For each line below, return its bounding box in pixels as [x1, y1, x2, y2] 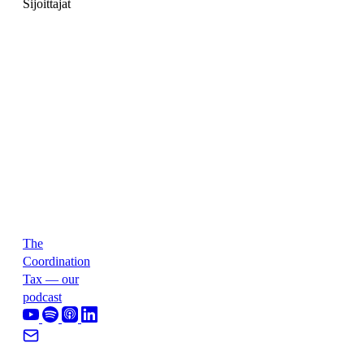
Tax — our [23, 271, 79, 286]
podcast [23, 289, 62, 304]
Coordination [23, 253, 90, 268]
